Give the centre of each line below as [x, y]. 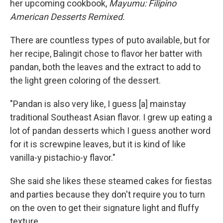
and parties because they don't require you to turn [108, 194]
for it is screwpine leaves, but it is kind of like [98, 144]
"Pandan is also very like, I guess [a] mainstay [98, 104]
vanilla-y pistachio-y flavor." [63, 158]
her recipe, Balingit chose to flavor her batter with [106, 54]
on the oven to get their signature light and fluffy [105, 208]
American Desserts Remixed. [67, 17]
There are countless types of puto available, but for [110, 40]
